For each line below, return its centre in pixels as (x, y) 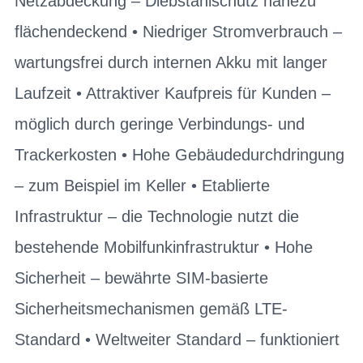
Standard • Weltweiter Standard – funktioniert (177, 339)
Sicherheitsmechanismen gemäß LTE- (151, 308)
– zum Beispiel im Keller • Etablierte (142, 185)
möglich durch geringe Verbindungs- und (160, 124)
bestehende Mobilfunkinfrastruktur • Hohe (164, 247)
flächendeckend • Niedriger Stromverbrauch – (178, 31)
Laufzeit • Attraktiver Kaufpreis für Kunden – (173, 93)
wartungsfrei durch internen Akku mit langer (171, 62)
